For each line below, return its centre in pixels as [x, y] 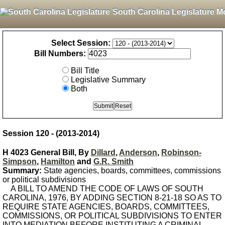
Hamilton [58, 161]
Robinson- [181, 152]
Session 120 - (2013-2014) [51, 133]
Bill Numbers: [60, 53]
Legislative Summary [108, 80]
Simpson [20, 161]
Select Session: [81, 43]
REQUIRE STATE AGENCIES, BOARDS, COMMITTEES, [106, 207]
